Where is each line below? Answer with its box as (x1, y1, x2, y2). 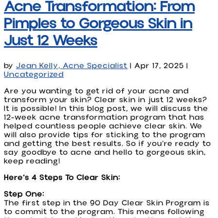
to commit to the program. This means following (4, 207, 205, 216)
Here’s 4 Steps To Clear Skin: (4, 173, 120, 182)
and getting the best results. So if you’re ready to (4, 139, 211, 148)
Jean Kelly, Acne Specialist (16, 61, 127, 70)
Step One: (4, 189, 44, 199)
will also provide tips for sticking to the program (4, 130, 205, 139)
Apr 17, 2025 (134, 61, 184, 70)
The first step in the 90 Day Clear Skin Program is (4, 198, 210, 207)
